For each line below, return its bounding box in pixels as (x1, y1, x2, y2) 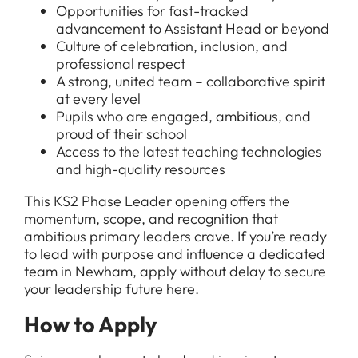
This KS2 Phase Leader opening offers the (24, 192, 290, 210)
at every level (56, 89, 141, 108)
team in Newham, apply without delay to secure (24, 262, 326, 280)
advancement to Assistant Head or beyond (56, 19, 329, 38)
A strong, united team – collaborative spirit (56, 72, 325, 90)
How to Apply (24, 311, 157, 338)
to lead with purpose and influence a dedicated (24, 245, 325, 263)
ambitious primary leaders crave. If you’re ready (24, 227, 327, 245)
